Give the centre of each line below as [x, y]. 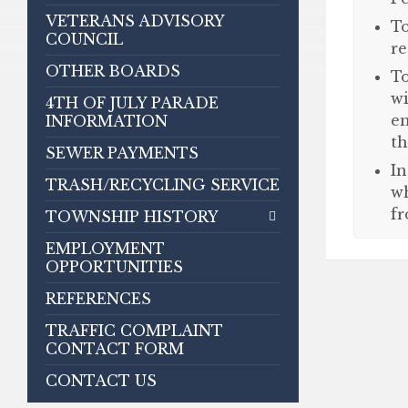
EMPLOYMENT [105, 249]
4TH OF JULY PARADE [132, 103]
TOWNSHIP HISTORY [132, 217]
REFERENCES [98, 299]
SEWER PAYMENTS [122, 153]
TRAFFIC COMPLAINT [134, 331]
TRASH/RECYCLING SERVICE [163, 185]
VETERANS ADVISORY [135, 21]
